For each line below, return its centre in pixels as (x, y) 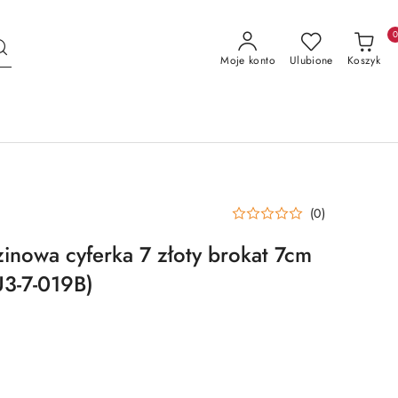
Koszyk (363, 60)
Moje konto (248, 60)
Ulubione (311, 60)
